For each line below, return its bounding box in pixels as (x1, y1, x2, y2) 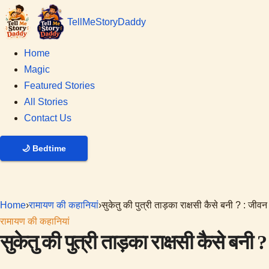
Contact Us (24, 112, 71, 123)
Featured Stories (24, 80, 95, 91)
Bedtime (32, 143, 66, 153)
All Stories (24, 96, 68, 107)
